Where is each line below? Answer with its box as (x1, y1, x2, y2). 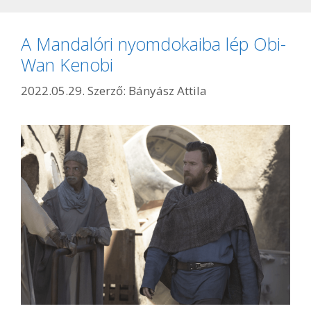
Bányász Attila (128, 83, 207, 99)
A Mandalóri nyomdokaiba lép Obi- (21, 31, 286, 56)
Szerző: (87, 83, 128, 99)
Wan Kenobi (21, 52, 113, 76)
